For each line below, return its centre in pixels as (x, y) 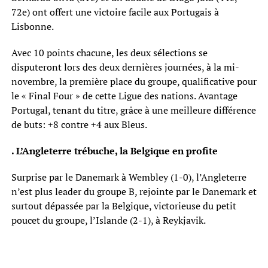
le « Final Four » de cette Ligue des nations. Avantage (124, 95)
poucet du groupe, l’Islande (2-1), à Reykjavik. (108, 220)
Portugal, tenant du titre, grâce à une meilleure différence (133, 110)
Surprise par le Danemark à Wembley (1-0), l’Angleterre (129, 177)
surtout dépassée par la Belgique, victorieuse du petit (124, 205)
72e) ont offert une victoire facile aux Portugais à (115, 12)
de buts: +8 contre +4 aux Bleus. (79, 124)
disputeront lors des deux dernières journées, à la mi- (125, 67)
